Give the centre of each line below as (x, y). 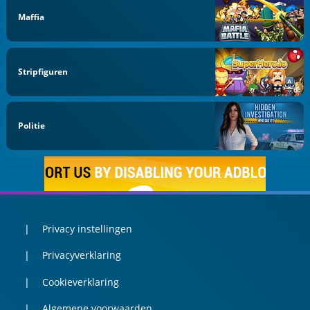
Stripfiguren (43, 71)
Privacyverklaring (81, 255)
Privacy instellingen (87, 228)
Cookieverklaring (80, 282)
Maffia (31, 17)
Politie (32, 126)
